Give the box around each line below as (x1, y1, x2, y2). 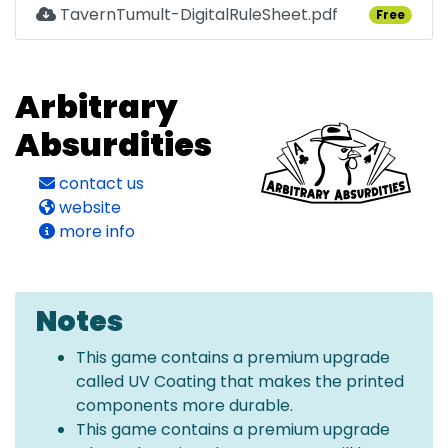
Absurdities (15, 121, 212, 167)
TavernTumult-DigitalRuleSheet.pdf (56, 2, 338, 26)
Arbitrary (15, 83, 178, 129)
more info (55, 219, 135, 243)
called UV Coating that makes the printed (76, 369, 404, 393)
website (55, 195, 121, 219)
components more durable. (76, 393, 293, 417)
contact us (55, 171, 144, 195)
